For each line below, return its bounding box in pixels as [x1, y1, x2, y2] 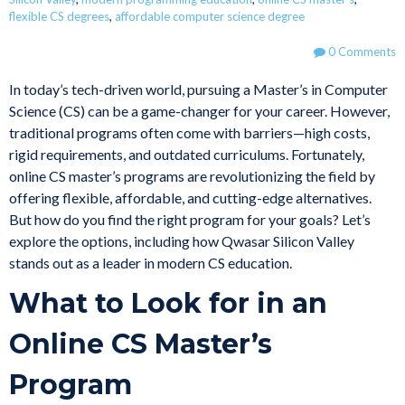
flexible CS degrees [9, 9, 109, 24]
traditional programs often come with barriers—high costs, [9, 124, 370, 142]
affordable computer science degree [115, 9, 305, 24]
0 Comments [325, 44, 396, 60]
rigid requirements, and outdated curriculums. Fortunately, [9, 146, 364, 164]
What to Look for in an [9, 287, 327, 321]
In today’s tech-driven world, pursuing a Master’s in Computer [9, 80, 388, 99]
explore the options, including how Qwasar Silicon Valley [9, 232, 354, 250]
